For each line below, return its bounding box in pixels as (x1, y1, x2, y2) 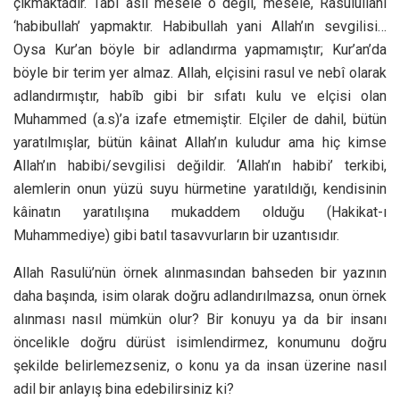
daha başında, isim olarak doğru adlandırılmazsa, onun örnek (13, 287, 387, 304)
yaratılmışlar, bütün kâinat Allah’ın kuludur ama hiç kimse (13, 133, 387, 151)
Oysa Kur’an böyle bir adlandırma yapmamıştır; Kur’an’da (13, 40, 387, 58)
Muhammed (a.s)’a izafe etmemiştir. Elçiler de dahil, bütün (13, 110, 387, 128)
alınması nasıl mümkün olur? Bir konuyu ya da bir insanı (13, 310, 387, 328)
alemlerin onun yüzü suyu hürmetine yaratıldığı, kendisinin (13, 179, 387, 197)
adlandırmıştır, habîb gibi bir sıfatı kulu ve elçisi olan (13, 87, 387, 104)
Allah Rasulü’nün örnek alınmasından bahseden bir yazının (13, 263, 387, 281)
